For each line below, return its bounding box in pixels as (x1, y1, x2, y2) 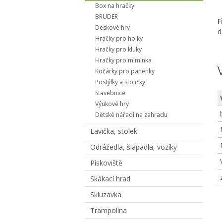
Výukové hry (95, 100, 129, 108)
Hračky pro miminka (95, 56, 152, 64)
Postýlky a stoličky (95, 78, 145, 86)
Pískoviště (90, 158, 122, 167)
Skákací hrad (90, 174, 130, 183)
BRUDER (95, 12, 118, 21)
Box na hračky (95, 1, 134, 10)
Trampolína (90, 206, 127, 215)
